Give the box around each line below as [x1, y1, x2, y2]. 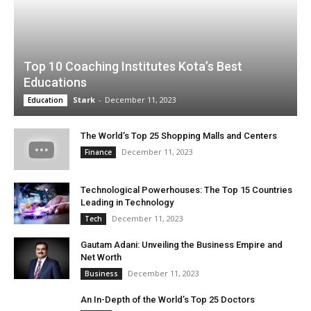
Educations [24, 75, 87, 90]
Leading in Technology [81, 197, 174, 208]
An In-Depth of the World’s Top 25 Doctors [81, 294, 255, 305]
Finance [85, 147, 112, 158]
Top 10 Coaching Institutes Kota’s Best [24, 59, 242, 74]
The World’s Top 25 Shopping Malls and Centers [81, 131, 277, 142]
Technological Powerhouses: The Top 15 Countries [81, 185, 292, 196]
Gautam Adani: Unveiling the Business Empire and [81, 239, 283, 251]
